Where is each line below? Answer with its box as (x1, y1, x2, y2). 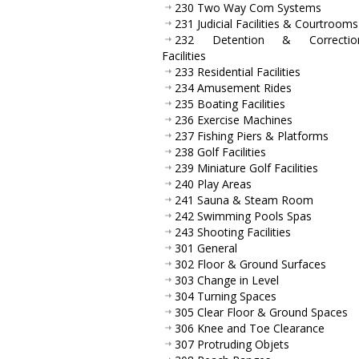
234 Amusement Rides (175, 79, 292, 95)
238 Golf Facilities (175, 143, 266, 159)
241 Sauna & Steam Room (175, 192, 313, 208)
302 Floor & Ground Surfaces (175, 256, 326, 272)
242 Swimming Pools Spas (175, 208, 312, 224)
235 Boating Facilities (175, 95, 285, 111)
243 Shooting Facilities (175, 224, 291, 240)
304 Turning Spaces (175, 288, 276, 304)
